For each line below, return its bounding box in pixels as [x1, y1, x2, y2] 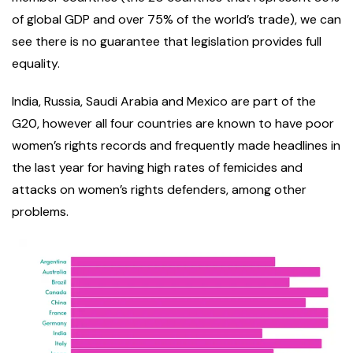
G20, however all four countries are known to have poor [12, 115, 334, 132]
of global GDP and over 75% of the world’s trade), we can [12, 11, 341, 28]
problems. [12, 203, 72, 221]
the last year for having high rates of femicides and [12, 159, 303, 176]
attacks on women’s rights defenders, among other [12, 181, 307, 199]
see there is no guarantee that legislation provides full [12, 33, 321, 50]
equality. [12, 55, 63, 72]
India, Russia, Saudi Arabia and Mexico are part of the [12, 93, 316, 110]
